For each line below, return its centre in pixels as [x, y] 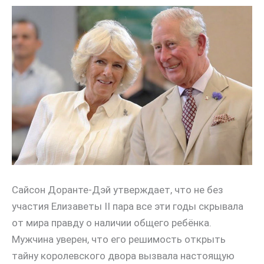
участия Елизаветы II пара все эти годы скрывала [128, 206]
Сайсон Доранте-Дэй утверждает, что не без [118, 189]
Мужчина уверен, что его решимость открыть [119, 239]
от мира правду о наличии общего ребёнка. [112, 222]
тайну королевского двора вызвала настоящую [123, 255]
